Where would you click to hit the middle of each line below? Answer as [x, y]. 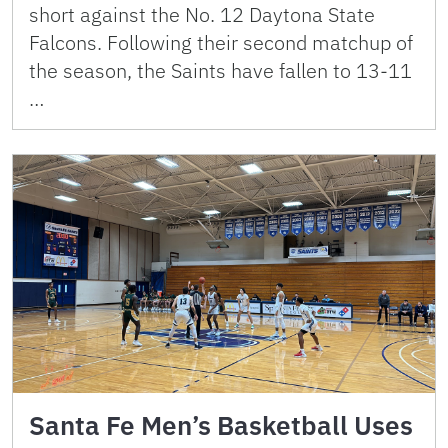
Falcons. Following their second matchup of [221, 43]
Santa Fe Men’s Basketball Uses [221, 424]
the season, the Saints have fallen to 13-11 [220, 71]
